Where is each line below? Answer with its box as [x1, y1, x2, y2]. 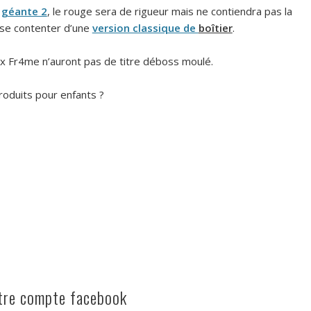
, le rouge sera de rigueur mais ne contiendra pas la [47, 3, 292, 18]
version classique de [92, 20, 199, 35]
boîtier [198, 20, 233, 35]
